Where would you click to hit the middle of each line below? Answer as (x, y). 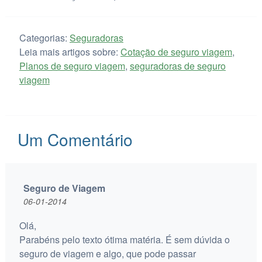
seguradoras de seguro (177, 66)
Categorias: (44, 38)
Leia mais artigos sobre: (68, 52)
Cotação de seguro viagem (176, 52)
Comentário (87, 139)
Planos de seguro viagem (72, 66)
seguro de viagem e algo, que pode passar (107, 254)
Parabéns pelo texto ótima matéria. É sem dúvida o (124, 240)
